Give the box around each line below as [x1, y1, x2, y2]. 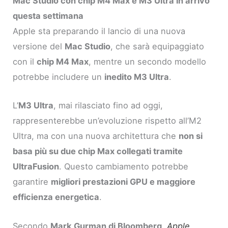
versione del [13, 41, 65, 52]
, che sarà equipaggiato [110, 41, 205, 52]
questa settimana [13, 11, 84, 21]
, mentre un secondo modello [89, 56, 207, 67]
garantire [13, 177, 51, 187]
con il [13, 56, 37, 67]
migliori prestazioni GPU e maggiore [51, 177, 196, 187]
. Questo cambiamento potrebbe [59, 161, 189, 172]
